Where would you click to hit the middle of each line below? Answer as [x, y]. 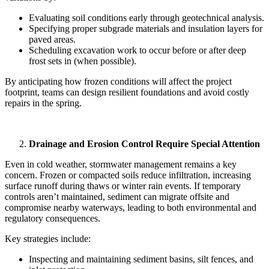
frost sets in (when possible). [83, 61]
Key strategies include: [48, 238]
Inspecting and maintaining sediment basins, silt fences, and [141, 259]
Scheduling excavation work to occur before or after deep [138, 50]
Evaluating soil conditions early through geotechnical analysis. [147, 17]
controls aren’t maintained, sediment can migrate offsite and [117, 196]
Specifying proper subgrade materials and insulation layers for [146, 28]
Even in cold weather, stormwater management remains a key [121, 164]
